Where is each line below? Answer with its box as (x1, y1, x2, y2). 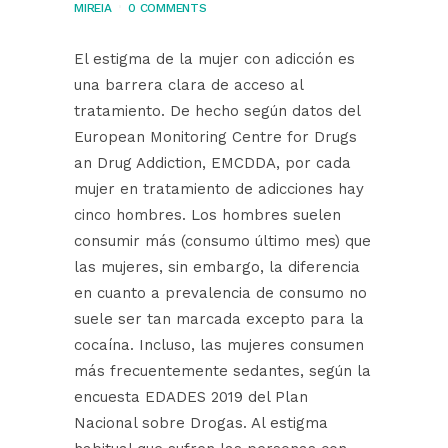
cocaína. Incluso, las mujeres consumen (74, 336, 364, 355)
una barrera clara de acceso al (74, 76, 303, 95)
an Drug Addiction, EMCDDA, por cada (74, 154, 351, 173)
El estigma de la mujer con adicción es (74, 50, 355, 69)
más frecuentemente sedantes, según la (74, 362, 371, 381)
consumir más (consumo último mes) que (74, 232, 371, 251)
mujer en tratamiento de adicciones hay (74, 180, 364, 199)
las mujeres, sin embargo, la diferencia (74, 258, 360, 277)
